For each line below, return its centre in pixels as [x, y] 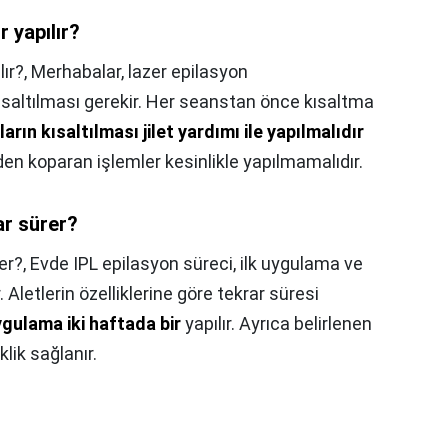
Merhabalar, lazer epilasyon [139, 72]
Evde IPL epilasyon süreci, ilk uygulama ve [196, 264]
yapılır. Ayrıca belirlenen [276, 324]
